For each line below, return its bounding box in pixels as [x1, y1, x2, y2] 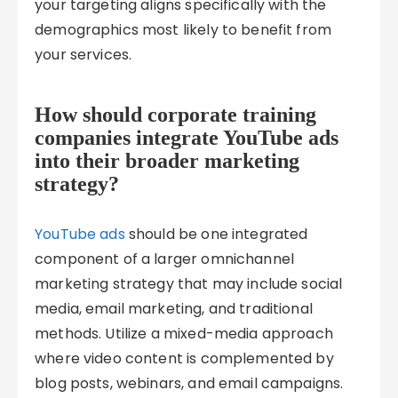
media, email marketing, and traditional [35, 298, 313, 319]
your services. [35, 44, 132, 65]
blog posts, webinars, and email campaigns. [35, 373, 344, 394]
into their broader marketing [35, 149, 300, 172]
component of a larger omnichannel [35, 249, 295, 269]
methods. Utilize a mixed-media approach [35, 323, 333, 344]
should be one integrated [124, 224, 308, 244]
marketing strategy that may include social [35, 274, 343, 294]
